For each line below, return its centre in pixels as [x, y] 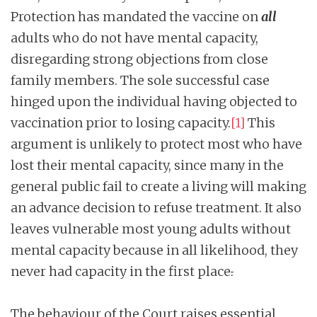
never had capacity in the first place [121, 271]
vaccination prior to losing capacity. [121, 122]
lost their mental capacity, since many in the [147, 165]
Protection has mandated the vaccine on [136, 16]
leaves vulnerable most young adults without [151, 229]
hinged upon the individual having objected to [154, 101]
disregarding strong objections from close [139, 59]
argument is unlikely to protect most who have [156, 144]
